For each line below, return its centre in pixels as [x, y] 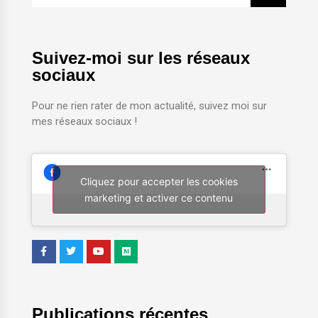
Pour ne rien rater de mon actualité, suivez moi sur [149, 106]
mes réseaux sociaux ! [84, 122]
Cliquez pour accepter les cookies [159, 182]
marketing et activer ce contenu [159, 198]
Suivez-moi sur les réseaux [141, 58]
